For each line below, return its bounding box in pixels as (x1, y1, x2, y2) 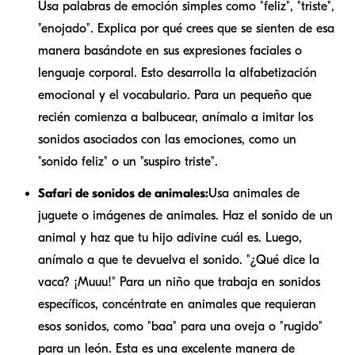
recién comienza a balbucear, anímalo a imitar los (38, 109, 313, 124)
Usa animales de (208, 185, 300, 200)
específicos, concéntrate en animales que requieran (38, 296, 316, 311)
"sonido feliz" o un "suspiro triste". (38, 154, 218, 169)
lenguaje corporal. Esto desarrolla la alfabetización (38, 65, 317, 80)
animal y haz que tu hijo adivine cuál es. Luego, (38, 230, 302, 245)
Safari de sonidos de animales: (38, 185, 208, 200)
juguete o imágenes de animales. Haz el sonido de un (38, 208, 333, 223)
